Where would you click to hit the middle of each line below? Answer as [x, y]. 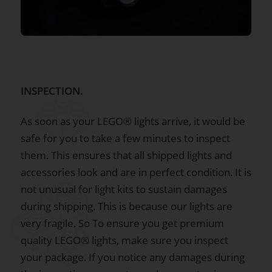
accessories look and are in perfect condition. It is [136, 172]
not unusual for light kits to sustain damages [124, 189]
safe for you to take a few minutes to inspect [125, 138]
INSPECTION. [52, 90]
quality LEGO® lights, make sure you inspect [124, 240]
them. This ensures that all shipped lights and [126, 155]
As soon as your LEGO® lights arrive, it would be [133, 121]
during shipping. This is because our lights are [127, 206]
